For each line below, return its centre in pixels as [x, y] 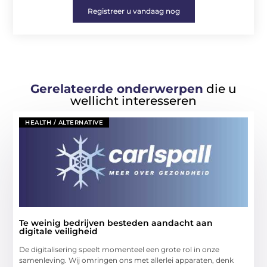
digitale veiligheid [59, 231]
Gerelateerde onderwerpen [117, 89]
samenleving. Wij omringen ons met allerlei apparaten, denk [127, 260]
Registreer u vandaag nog [133, 11]
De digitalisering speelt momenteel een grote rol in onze [119, 249]
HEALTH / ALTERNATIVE [64, 122]
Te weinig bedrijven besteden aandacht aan [116, 223]
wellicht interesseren [133, 100]
